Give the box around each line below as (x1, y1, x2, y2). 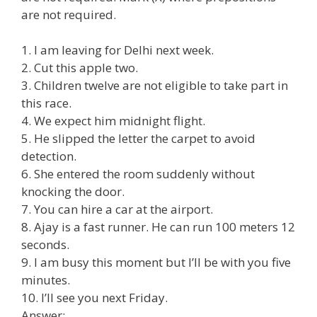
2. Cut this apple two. (21, 59, 138, 76)
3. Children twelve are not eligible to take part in (21, 77, 288, 93)
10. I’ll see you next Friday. (21, 289, 168, 306)
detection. (21, 148, 76, 164)
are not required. (21, 6, 116, 23)
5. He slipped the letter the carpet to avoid (21, 130, 255, 146)
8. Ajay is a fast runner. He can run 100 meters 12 (21, 219, 295, 235)
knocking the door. (21, 183, 125, 200)
